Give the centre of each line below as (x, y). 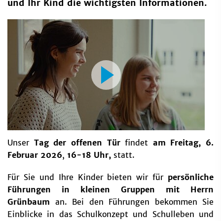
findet (134, 143)
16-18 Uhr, (88, 155)
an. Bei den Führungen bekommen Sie (134, 202)
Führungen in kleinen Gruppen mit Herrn (110, 190)
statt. (123, 155)
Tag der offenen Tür (77, 143)
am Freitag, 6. (181, 143)
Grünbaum (31, 202)
